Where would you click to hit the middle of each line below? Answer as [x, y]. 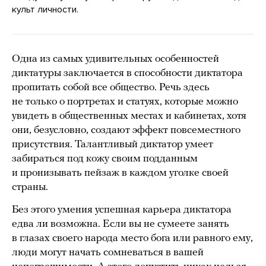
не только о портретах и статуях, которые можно [125, 102]
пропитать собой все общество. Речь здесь [111, 87]
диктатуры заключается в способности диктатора [127, 73]
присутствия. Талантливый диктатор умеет [113, 144]
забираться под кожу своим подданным [105, 159]
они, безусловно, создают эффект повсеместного [126, 130]
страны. [30, 187]
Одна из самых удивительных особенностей [115, 59]
